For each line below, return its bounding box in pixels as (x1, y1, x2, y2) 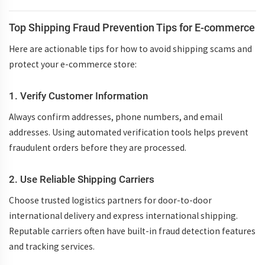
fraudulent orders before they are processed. (9, 142, 186, 153)
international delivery (9, 210, 95, 221)
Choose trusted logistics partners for (9, 195, 158, 206)
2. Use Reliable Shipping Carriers (9, 173, 154, 185)
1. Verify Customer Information (9, 90, 148, 102)
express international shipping (113, 210, 236, 221)
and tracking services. (9, 241, 95, 252)
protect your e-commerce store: (9, 59, 137, 70)
